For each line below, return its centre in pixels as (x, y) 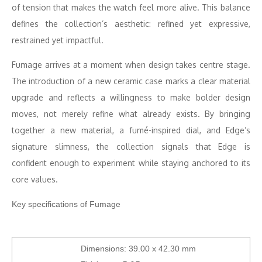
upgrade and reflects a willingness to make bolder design (131, 97)
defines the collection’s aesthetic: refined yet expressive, (131, 24)
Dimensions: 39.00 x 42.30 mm (138, 249)
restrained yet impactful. (58, 40)
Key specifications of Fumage (66, 204)
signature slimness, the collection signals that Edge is (131, 146)
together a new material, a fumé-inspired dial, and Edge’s (131, 130)
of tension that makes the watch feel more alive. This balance (131, 7)
